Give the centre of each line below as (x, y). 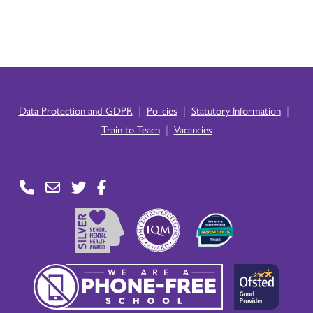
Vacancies (193, 129)
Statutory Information (236, 110)
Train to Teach (130, 129)
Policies (162, 110)
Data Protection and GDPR (75, 110)
